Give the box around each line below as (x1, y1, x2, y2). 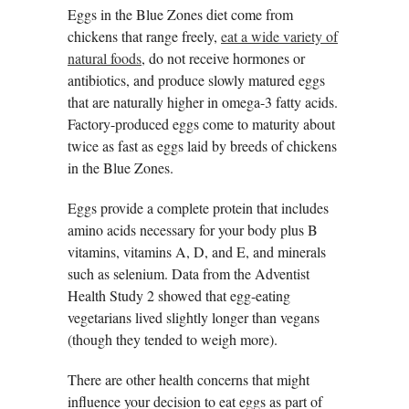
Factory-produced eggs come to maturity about (68, 114, 335, 134)
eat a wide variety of (221, 26, 338, 47)
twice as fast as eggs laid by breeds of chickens (68, 136, 337, 156)
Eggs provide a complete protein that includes (68, 198, 329, 218)
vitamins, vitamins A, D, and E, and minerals (68, 242, 326, 262)
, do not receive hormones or (142, 48, 305, 68)
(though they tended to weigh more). (68, 330, 278, 350)
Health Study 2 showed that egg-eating (68, 286, 290, 306)
